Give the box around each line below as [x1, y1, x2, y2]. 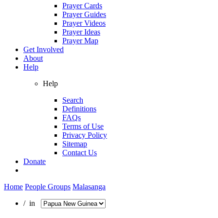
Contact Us [62, 148, 97, 157]
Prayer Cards [62, 1, 102, 10]
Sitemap [62, 139, 87, 148]
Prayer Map [62, 36, 98, 45]
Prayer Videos [62, 18, 106, 27]
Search [62, 95, 83, 104]
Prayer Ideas [62, 27, 100, 36]
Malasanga [73, 182, 106, 191]
